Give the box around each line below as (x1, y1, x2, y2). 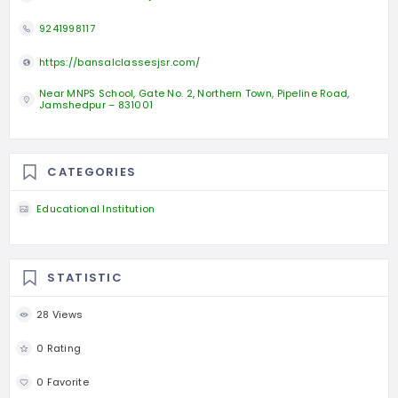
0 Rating (36, 340, 82, 355)
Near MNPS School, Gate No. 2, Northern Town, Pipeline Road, (39, 86, 350, 101)
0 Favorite (36, 374, 89, 389)
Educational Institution (36, 201, 155, 216)
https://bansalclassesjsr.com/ (39, 54, 201, 69)
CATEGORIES (47, 163, 137, 180)
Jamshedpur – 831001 (39, 98, 154, 113)
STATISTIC (47, 268, 123, 286)
